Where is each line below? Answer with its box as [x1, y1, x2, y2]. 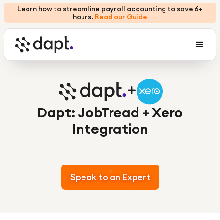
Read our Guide [95, 12, 147, 21]
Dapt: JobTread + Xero [37, 104, 183, 121]
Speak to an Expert [70, 171, 150, 183]
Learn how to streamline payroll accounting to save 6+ [17, 4, 203, 13]
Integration [72, 120, 148, 137]
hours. [73, 12, 95, 21]
